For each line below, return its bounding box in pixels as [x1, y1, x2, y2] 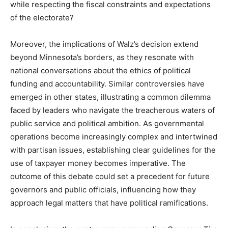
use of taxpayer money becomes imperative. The [10, 158, 186, 168]
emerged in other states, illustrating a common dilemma [10, 92, 211, 102]
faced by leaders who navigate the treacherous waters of [10, 105, 215, 115]
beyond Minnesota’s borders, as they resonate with [10, 52, 194, 62]
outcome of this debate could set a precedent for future [10, 172, 210, 181]
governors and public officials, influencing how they [10, 185, 196, 194]
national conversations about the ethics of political [10, 66, 191, 75]
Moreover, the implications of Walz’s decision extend [10, 39, 198, 49]
